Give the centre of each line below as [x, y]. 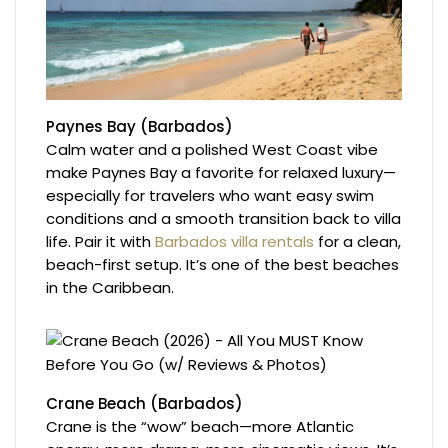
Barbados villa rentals [235, 242]
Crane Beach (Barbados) [145, 404]
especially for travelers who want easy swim [210, 196]
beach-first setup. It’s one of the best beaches [223, 265]
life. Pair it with [101, 242]
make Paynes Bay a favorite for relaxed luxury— [221, 173]
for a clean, [358, 242]
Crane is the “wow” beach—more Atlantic [200, 427]
